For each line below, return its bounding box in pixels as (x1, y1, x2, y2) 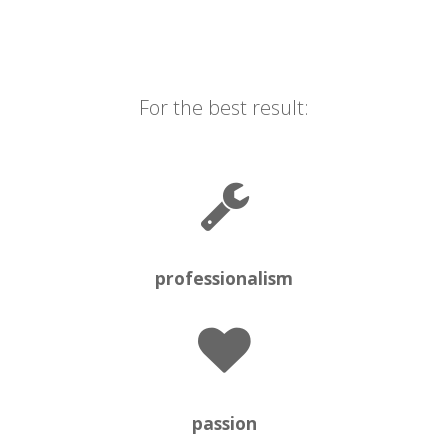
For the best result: (139, 93, 309, 121)
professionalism (155, 265, 293, 290)
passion (191, 411, 257, 436)
